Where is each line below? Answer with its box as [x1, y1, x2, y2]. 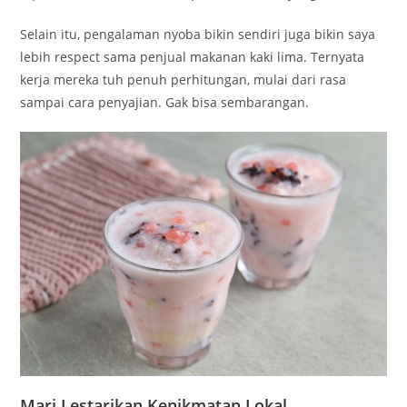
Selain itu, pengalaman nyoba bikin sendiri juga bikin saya [20, 25, 376, 44]
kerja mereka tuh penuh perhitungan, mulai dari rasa [20, 71, 347, 89]
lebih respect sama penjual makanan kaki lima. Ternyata [20, 48, 365, 66]
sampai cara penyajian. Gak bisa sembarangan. [20, 94, 310, 112]
